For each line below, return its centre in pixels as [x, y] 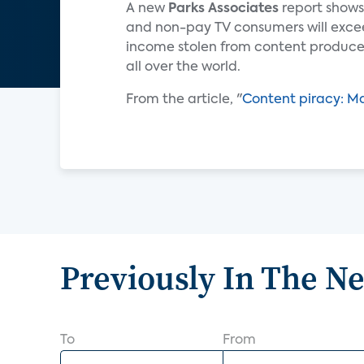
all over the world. [183, 67]
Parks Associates [223, 9]
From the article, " [184, 100]
